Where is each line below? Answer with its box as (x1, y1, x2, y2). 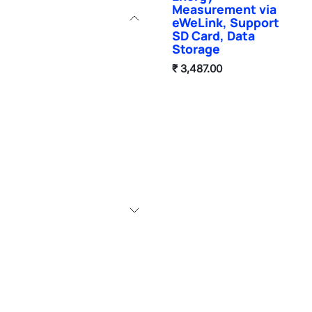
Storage (172, 40, 220, 57)
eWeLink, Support (172, 14, 279, 31)
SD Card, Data (172, 27, 255, 44)
